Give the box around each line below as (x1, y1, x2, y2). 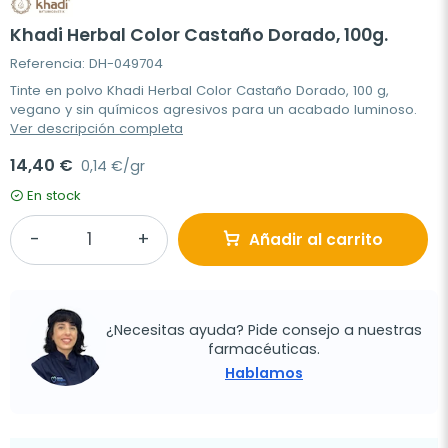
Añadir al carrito (249, 229, 383, 251)
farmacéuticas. (208, 338, 320, 359)
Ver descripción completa (10, 119, 183, 139)
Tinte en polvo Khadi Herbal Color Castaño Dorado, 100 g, (10, 81, 389, 101)
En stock (27, 186, 81, 206)
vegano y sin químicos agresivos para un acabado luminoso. (10, 100, 417, 120)
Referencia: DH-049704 (10, 54, 163, 74)
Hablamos (225, 362, 303, 383)
